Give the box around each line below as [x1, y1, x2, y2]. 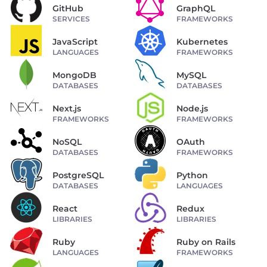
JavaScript [52, 36, 98, 47]
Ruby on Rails [176, 236, 235, 247]
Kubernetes [176, 36, 228, 47]
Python [176, 169, 208, 181]
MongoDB [52, 69, 97, 80]
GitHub [52, 2, 83, 14]
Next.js [52, 103, 81, 114]
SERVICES [52, 14, 90, 23]
